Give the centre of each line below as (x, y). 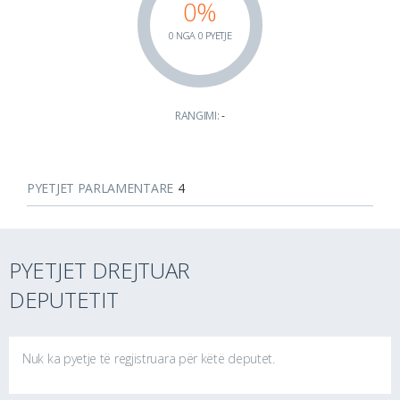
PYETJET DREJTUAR (100, 270)
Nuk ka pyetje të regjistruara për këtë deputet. (149, 358)
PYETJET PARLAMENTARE (100, 187)
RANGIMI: (198, 115)
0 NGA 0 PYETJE (200, 35)
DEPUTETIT (64, 299)
